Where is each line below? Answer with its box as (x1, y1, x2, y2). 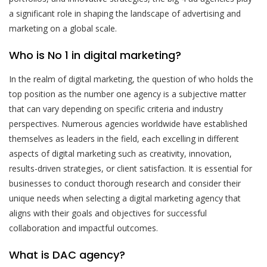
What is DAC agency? (9, 247, 125, 262)
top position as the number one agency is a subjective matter (9, 88, 246, 100)
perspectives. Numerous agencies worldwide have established (9, 117, 247, 129)
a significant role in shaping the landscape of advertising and (9, 7, 241, 19)
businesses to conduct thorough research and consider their (9, 177, 241, 189)
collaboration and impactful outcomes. (9, 222, 158, 234)
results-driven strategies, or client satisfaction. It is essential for (9, 162, 252, 174)
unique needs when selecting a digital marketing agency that (9, 192, 241, 204)
